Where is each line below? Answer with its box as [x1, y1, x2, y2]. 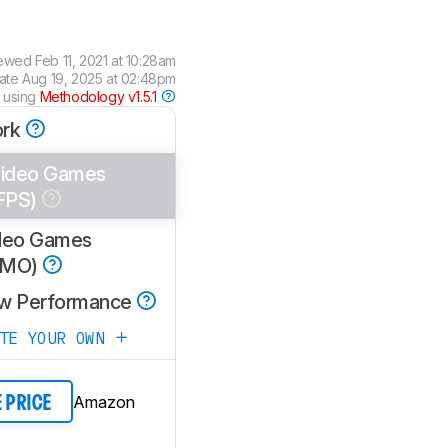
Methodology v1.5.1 [39, 88, 160, 105]
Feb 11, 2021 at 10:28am [35, 52, 176, 69]
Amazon [73, 391, 135, 412]
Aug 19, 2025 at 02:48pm [22, 70, 176, 87]
